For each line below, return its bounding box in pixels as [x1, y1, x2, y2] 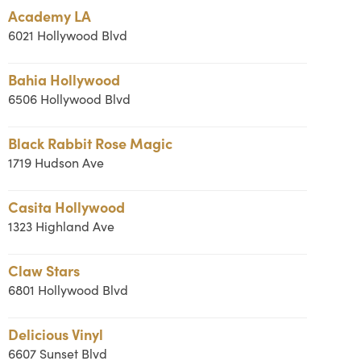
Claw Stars [7, 260, 80, 280]
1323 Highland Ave [7, 218, 114, 234]
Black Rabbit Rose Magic [7, 133, 172, 153]
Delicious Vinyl [7, 324, 103, 344]
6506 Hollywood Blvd [7, 90, 131, 107]
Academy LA [7, 6, 91, 26]
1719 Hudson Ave [7, 154, 104, 171]
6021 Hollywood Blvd [7, 27, 127, 44]
